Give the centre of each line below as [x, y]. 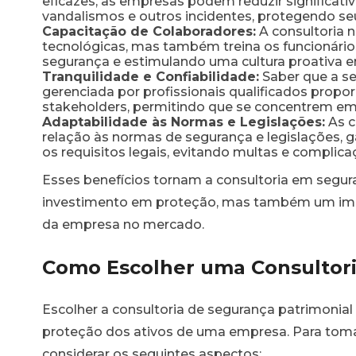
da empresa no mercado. [123, 224]
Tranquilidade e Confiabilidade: [151, 76]
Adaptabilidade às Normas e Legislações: [184, 122]
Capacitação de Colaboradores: [149, 31]
